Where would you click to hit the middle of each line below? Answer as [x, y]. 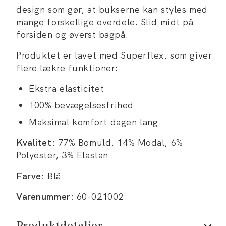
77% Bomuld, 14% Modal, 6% [119, 142]
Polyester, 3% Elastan [62, 155]
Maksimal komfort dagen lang [94, 122]
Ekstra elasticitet [67, 88]
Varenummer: [45, 196]
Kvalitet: [36, 142]
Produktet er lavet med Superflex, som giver [114, 55]
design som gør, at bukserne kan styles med [112, 9]
